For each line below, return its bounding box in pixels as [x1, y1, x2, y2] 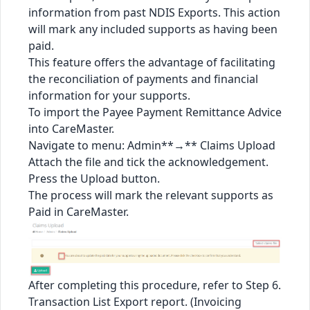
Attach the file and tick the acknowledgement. [28, 154, 268, 170]
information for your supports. [28, 87, 190, 103]
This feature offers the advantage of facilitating [28, 54, 275, 70]
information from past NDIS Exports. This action [28, 4, 280, 20]
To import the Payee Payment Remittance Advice [28, 104, 282, 120]
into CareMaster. [28, 120, 114, 136]
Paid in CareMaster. [28, 203, 129, 219]
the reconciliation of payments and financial [28, 71, 258, 86]
